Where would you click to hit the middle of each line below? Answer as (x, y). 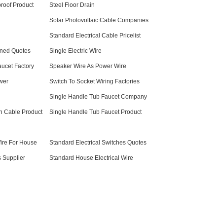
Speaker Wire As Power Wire (88, 66)
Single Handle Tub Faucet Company (98, 97)
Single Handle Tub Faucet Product (95, 112)
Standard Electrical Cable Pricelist (95, 36)
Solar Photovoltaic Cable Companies (99, 20)
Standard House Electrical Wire (91, 158)
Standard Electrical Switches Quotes (98, 143)
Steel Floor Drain (72, 5)
